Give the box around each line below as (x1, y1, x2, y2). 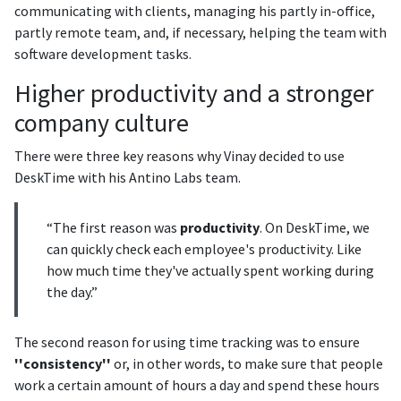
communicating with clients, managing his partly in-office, (14, 2, 375, 20)
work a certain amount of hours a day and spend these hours (14, 376, 380, 394)
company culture (14, 107, 189, 139)
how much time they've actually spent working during (47, 261, 374, 279)
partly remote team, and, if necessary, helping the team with (14, 23, 387, 41)
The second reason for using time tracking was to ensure (14, 333, 360, 351)
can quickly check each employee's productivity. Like (47, 240, 362, 258)
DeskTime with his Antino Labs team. (14, 168, 241, 186)
